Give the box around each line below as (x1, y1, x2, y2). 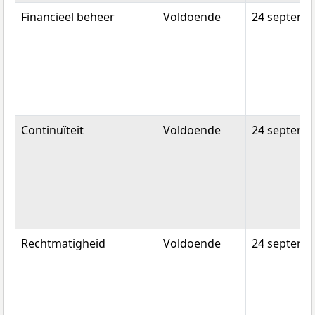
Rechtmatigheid (21, 236, 105, 252)
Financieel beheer (21, 9, 115, 25)
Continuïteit (21, 122, 84, 139)
